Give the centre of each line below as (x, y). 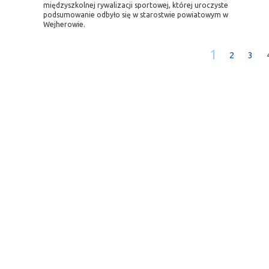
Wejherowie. (64, 24)
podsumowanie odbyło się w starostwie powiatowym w (136, 15)
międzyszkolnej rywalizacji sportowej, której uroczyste (136, 5)
